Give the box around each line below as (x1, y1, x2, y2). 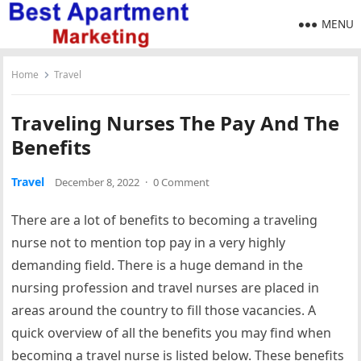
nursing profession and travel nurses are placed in (11, 279, 320, 297)
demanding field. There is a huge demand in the (11, 256, 304, 274)
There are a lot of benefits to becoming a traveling (11, 211, 318, 229)
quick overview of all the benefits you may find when (11, 324, 332, 342)
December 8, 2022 (55, 175, 140, 189)
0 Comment (153, 175, 210, 189)
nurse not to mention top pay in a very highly (11, 234, 286, 251)
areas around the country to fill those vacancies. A (11, 301, 317, 319)
